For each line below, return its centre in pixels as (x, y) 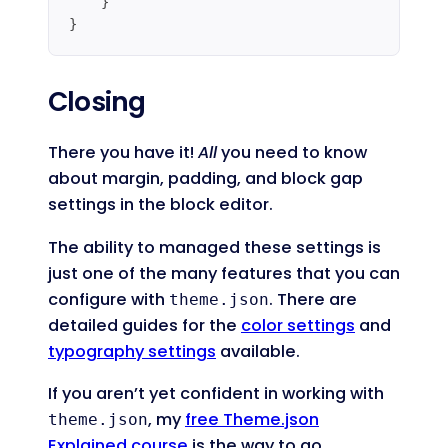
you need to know (292, 153)
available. (258, 351)
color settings (298, 325)
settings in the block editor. (160, 205)
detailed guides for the (144, 325)
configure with (108, 299)
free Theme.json (252, 419)
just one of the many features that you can (224, 273)
